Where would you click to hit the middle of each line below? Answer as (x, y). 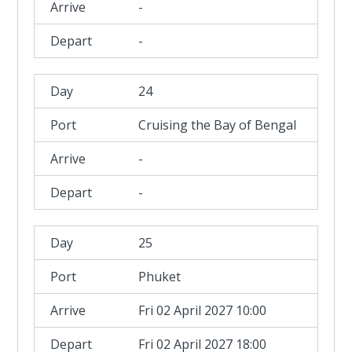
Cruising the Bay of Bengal (218, 125)
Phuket (160, 277)
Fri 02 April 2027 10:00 (203, 310)
